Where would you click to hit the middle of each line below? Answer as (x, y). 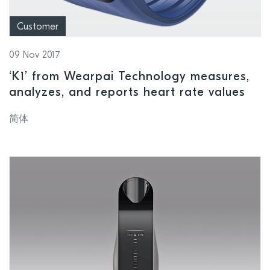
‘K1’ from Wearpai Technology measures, (129, 77)
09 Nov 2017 (35, 56)
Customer (38, 27)
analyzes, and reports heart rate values (127, 93)
